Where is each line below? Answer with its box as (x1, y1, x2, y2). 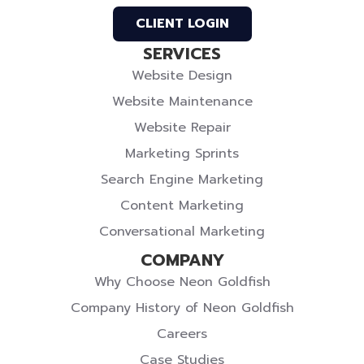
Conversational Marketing (99, 221, 265, 241)
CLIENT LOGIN (135, 13, 229, 33)
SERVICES (143, 41, 221, 66)
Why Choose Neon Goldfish (93, 271, 271, 292)
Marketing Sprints (125, 143, 239, 163)
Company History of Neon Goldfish (70, 297, 294, 318)
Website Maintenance (111, 91, 253, 111)
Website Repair (133, 117, 231, 137)
